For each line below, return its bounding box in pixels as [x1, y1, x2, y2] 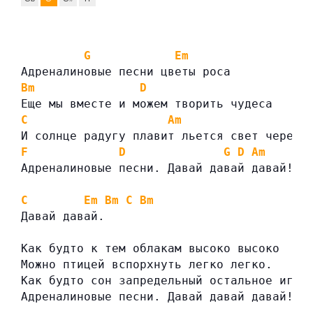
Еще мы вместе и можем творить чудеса [21, 97, 272, 111]
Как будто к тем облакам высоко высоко [21, 242, 279, 256]
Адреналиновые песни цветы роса [21, 65, 231, 79]
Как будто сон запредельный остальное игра [21, 274, 307, 288]
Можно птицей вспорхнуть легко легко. [21, 258, 272, 272]
